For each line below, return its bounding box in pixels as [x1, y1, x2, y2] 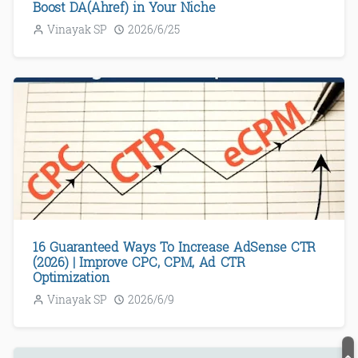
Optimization [33, 268, 109, 285]
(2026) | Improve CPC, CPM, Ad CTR [33, 253, 246, 270]
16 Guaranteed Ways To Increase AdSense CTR [33, 237, 316, 255]
